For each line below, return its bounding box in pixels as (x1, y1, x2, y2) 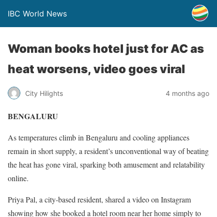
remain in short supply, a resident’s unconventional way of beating (8, 146, 209, 156)
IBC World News (8, 9, 67, 18)
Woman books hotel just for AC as (8, 42, 204, 56)
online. (8, 173, 29, 183)
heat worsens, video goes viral (8, 62, 185, 76)
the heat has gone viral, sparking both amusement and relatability (8, 159, 205, 170)
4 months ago (166, 89, 209, 97)
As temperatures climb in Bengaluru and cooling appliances (8, 132, 189, 142)
